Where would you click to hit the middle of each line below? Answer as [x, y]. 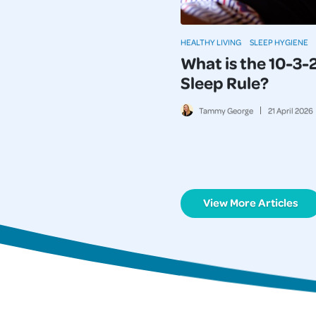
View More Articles [250, 203]
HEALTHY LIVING [211, 42]
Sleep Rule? [224, 82]
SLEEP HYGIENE [279, 42]
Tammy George [226, 110]
